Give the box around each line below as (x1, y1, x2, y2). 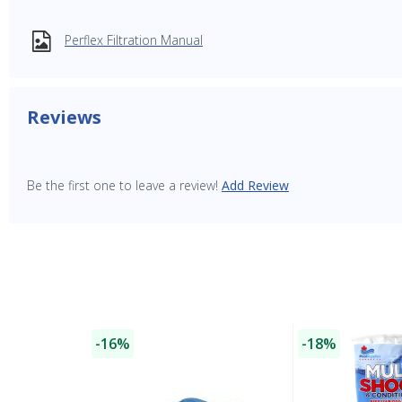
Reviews (27, 104, 101, 129)
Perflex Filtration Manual (65, 31, 203, 48)
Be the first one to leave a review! (27, 176, 218, 194)
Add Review (222, 176, 289, 194)
